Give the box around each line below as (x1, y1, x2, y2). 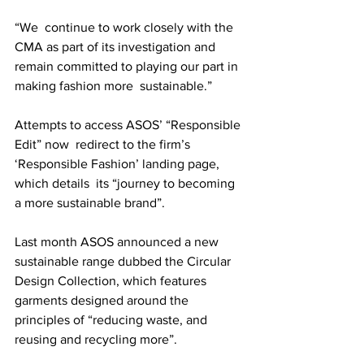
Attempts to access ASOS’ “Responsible (15, 118, 244, 132)
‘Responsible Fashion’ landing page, (15, 157, 223, 171)
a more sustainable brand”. (15, 196, 165, 210)
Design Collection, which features (15, 274, 210, 288)
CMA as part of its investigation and (15, 40, 222, 54)
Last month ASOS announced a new (15, 235, 222, 249)
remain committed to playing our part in (15, 59, 241, 73)
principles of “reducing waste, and (15, 313, 210, 327)
